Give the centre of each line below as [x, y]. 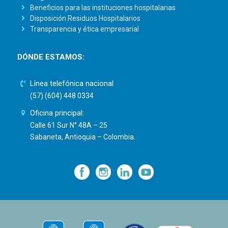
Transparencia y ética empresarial [85, 29]
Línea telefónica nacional [72, 84]
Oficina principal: [57, 113]
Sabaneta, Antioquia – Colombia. [83, 137]
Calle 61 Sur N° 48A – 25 [69, 125]
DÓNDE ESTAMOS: [51, 57]
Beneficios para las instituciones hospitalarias [103, 7]
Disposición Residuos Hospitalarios [85, 18]
